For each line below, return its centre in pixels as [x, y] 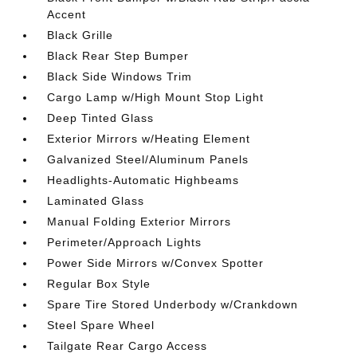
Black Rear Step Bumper [118, 56]
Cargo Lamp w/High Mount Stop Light [156, 97]
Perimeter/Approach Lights [125, 242]
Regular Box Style [99, 284]
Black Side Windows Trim [120, 76]
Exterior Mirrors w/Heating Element [149, 139]
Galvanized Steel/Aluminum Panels [148, 159]
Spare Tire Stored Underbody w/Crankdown [173, 304]
